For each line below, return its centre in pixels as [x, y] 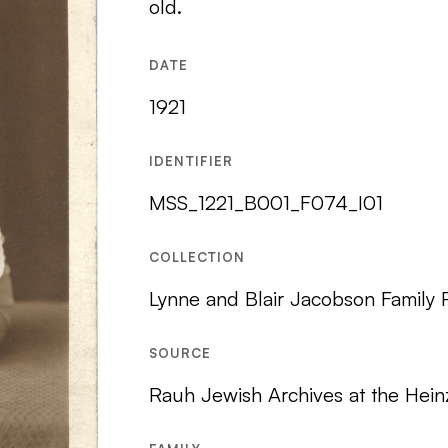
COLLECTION [196, 257]
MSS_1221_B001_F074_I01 [265, 202]
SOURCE [179, 353]
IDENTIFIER [190, 161]
